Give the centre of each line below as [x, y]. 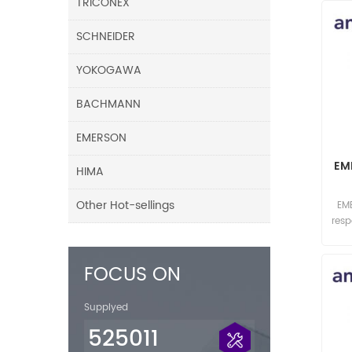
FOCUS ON [132, 275]
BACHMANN [108, 104]
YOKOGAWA [109, 70]
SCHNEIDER [106, 36]
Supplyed [106, 307]
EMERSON [101, 137]
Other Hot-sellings [125, 205]
